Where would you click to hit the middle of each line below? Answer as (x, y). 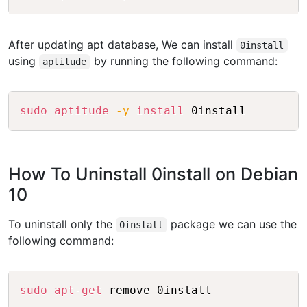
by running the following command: (184, 61)
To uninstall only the (62, 224)
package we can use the (232, 224)
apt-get (78, 291)
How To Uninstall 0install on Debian (153, 174)
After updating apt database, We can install (122, 45)
